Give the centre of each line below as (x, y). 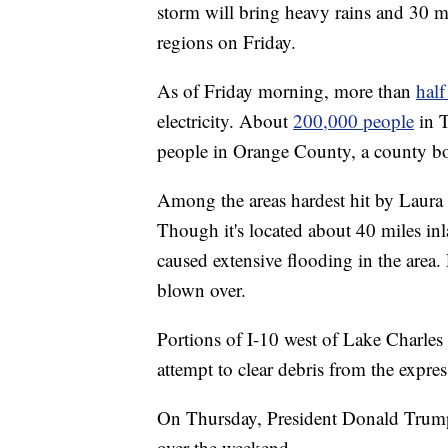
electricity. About (225, 120)
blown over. (201, 289)
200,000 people (353, 120)
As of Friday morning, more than (286, 90)
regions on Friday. (226, 41)
